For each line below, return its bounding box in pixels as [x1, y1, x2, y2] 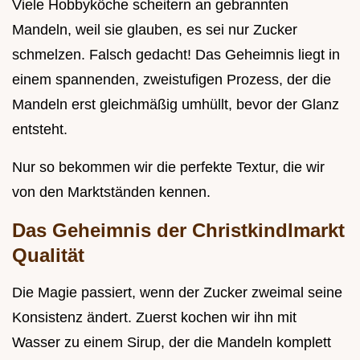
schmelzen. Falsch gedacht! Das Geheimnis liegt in [12, 47, 340, 63]
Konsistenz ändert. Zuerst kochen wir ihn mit [12, 309, 297, 326]
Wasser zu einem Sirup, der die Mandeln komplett [12, 334, 331, 351]
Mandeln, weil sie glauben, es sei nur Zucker [12, 22, 297, 39]
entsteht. [12, 121, 67, 138]
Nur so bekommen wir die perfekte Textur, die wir [12, 159, 325, 176]
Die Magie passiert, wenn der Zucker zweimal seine [12, 284, 342, 301]
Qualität [12, 244, 84, 267]
